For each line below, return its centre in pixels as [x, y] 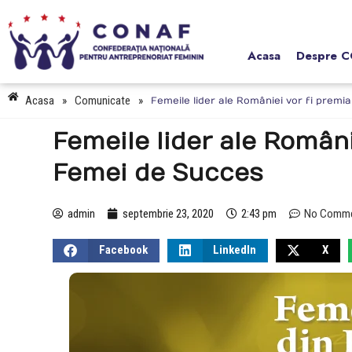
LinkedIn [235, 250]
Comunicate [103, 100]
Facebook [123, 250]
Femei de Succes [158, 173]
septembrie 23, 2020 [168, 213]
